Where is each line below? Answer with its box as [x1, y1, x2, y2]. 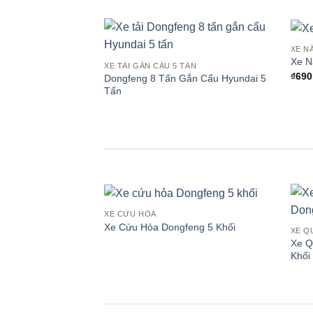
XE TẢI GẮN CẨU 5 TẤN [104, 61, 197, 70]
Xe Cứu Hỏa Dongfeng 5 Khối [104, 221, 236, 233]
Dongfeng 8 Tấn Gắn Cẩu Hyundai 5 [104, 72, 267, 84]
